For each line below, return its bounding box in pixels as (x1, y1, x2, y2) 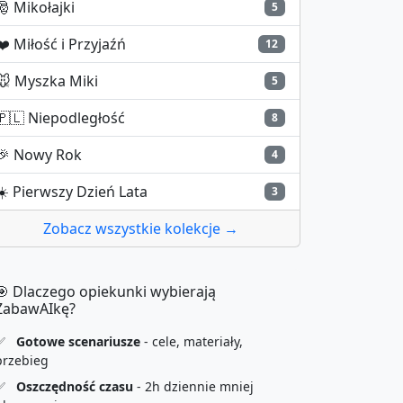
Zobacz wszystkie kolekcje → (42, 219, 238, 238)
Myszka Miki (14, 71, 98, 91)
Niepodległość (28, 108, 125, 128)
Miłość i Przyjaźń (13, 34, 126, 54)
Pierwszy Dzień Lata (13, 182, 148, 201)
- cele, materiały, (140, 333, 243, 350)
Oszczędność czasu (16, 378, 133, 395)
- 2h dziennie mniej (133, 378, 254, 395)
